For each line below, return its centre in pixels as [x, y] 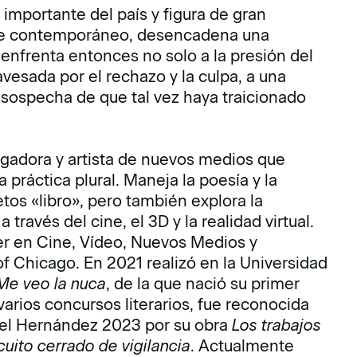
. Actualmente [243, 346]
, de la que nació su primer [203, 284]
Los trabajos [277, 325]
